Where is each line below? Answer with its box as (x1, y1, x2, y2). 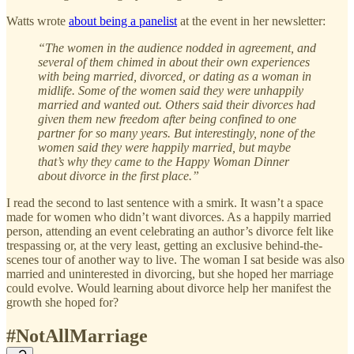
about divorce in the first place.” (38, 168, 199, 183)
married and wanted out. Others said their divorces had (38, 97, 315, 111)
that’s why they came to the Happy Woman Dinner (38, 154, 289, 168)
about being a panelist (69, 13, 177, 28)
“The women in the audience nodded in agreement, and (38, 40, 316, 55)
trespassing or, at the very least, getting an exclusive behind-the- (6, 238, 322, 252)
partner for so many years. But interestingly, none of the (38, 126, 315, 140)
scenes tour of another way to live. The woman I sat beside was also (6, 252, 345, 266)
